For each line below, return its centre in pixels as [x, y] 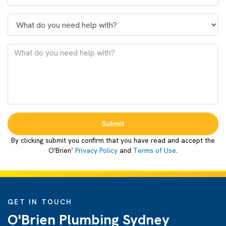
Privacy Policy [96, 150]
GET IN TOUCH [40, 202]
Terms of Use [155, 150]
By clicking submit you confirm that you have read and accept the [113, 140]
